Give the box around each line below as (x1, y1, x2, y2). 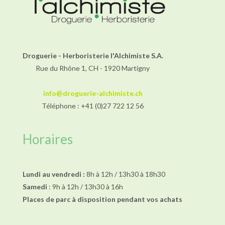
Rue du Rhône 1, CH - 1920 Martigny (36, 63, 150, 72)
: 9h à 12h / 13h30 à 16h (47, 182, 123, 191)
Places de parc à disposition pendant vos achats (22, 194, 182, 203)
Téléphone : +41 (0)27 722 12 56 (42, 101, 144, 110)
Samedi (22, 182, 47, 191)
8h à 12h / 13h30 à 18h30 (84, 169, 165, 178)
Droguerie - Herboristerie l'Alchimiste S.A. (22, 51, 163, 60)
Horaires (22, 131, 73, 147)
